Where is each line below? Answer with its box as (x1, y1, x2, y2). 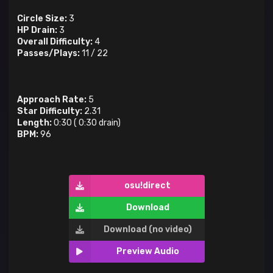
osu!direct (124, 180, 171, 191)
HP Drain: (17, 25, 57, 36)
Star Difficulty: (17, 106, 82, 117)
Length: (17, 118, 52, 129)
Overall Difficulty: (17, 37, 93, 48)
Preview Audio (116, 246, 179, 257)
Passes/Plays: (17, 48, 80, 59)
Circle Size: (17, 13, 67, 24)
